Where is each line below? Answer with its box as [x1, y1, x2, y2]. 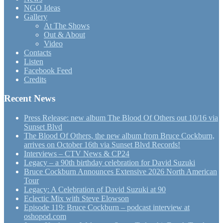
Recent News [4, 93, 55, 104]
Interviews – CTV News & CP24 [24, 149, 129, 158]
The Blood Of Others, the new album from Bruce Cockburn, [24, 131, 215, 140]
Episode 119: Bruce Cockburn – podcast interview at [24, 203, 190, 212]
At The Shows [44, 21, 90, 30]
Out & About [44, 30, 85, 39]
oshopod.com [24, 212, 66, 221]
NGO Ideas [24, 3, 60, 12]
